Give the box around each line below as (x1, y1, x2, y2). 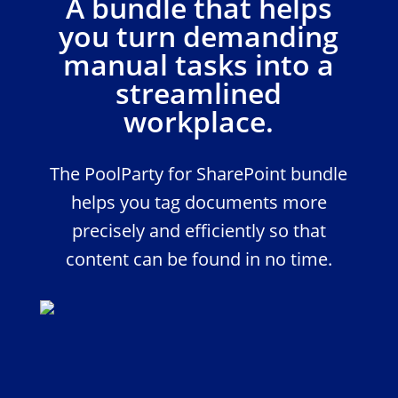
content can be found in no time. (65, 247, 332, 271)
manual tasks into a (63, 45, 335, 84)
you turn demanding (59, 17, 339, 55)
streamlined (115, 74, 283, 112)
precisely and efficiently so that (71, 219, 326, 243)
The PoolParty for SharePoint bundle (50, 162, 348, 186)
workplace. (123, 102, 275, 140)
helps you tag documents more (70, 190, 327, 214)
